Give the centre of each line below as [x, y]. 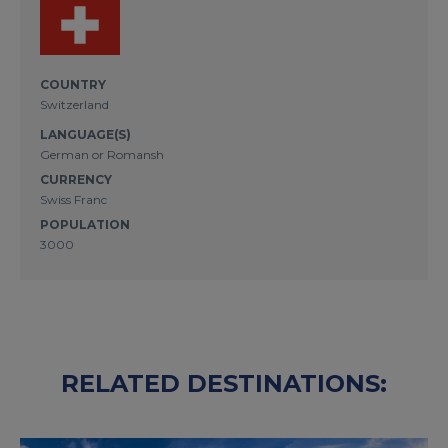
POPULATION [85, 224]
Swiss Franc [73, 199]
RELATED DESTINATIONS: [224, 383]
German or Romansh [102, 154]
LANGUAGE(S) [85, 134]
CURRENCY [76, 179]
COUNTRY [73, 84]
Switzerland [74, 104]
